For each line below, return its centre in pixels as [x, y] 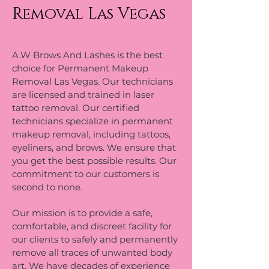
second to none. [47, 187]
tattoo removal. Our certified [76, 108]
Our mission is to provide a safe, [82, 213]
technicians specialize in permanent [92, 121]
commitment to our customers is [86, 174]
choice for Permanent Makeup [80, 68]
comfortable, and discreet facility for [92, 226]
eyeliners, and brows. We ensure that [94, 147]
